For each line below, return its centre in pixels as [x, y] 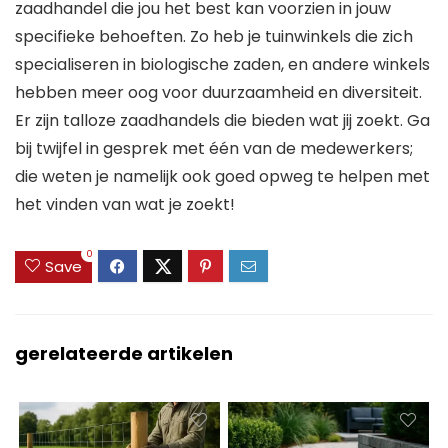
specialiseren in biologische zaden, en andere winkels [222, 65]
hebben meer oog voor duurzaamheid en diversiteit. [218, 93]
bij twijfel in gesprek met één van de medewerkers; [214, 149]
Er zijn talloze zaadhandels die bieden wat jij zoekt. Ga [222, 121]
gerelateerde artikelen [124, 353]
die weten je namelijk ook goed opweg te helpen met [222, 177]
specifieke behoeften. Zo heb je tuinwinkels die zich [214, 37]
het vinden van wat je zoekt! [125, 205]
